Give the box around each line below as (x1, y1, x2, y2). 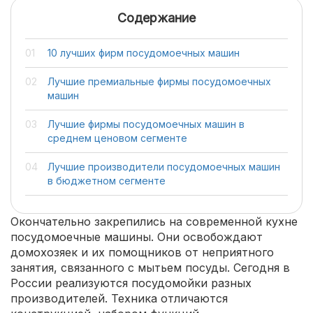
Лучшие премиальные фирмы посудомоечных (48, 75, 271, 87)
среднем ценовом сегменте (48, 132, 187, 144)
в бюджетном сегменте (48, 175, 166, 187)
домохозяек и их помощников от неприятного (10, 245, 274, 259)
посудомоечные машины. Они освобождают (10, 230, 263, 244)
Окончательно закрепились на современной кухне (10, 214, 298, 228)
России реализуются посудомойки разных (10, 276, 252, 290)
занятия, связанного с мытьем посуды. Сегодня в (10, 261, 290, 275)
